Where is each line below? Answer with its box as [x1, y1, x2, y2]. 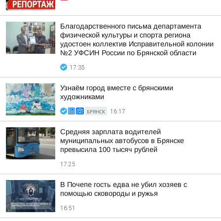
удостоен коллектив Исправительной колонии [60, 40, 214, 48]
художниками [60, 93, 104, 101]
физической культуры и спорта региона [60, 31, 190, 39]
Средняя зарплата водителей [60, 128, 161, 136]
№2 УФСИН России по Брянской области [60, 49, 196, 57]
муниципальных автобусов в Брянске [60, 137, 184, 145]
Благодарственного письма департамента [60, 22, 201, 30]
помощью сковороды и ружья [60, 189, 158, 197]
